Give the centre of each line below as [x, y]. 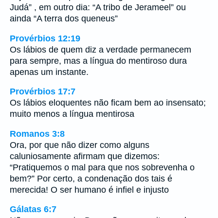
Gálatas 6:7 [33, 209]
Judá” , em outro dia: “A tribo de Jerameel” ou [98, 7]
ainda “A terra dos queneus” [64, 18]
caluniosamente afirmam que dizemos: [85, 156]
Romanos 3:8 [37, 134]
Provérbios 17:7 [43, 92]
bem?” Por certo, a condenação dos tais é [91, 178]
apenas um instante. [49, 72]
